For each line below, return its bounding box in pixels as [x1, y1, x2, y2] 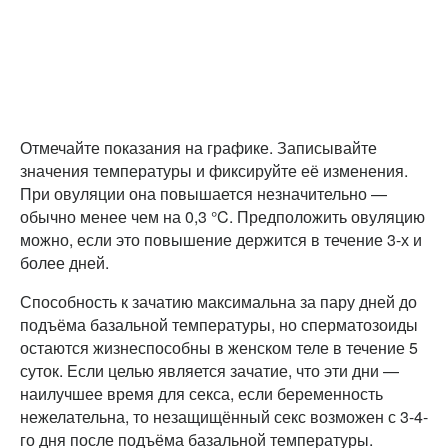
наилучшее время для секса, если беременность [20, 381, 383, 405]
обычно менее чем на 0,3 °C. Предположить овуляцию [20, 204, 425, 228]
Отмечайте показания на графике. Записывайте [20, 135, 377, 159]
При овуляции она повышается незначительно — [20, 181, 387, 205]
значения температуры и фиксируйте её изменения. [20, 158, 408, 182]
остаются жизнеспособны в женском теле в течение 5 [20, 335, 418, 359]
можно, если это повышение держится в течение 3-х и [20, 227, 422, 251]
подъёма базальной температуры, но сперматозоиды [20, 312, 418, 336]
